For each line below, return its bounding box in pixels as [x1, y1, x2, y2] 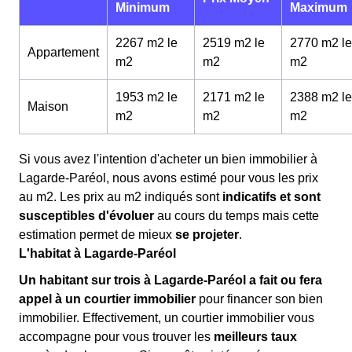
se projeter [175, 228, 239, 241]
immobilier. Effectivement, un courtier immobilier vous [19, 311, 314, 324]
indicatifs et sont [222, 190, 321, 203]
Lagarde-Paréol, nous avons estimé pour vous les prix [19, 171, 318, 185]
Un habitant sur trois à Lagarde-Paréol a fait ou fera [19, 273, 322, 287]
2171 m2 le [203, 90, 265, 104]
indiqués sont [141, 190, 222, 203]
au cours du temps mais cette [154, 209, 319, 222]
